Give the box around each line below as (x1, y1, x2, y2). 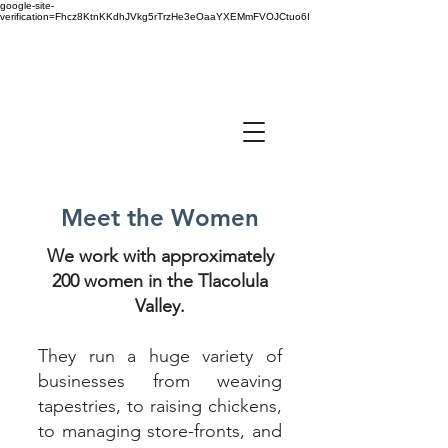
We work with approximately (46, 245, 274, 267)
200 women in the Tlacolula (52, 270, 268, 292)
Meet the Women (61, 203, 259, 232)
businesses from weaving (38, 370, 282, 392)
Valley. (135, 295, 185, 317)
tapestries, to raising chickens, (38, 395, 282, 417)
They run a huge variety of (38, 345, 282, 367)
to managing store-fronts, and (38, 420, 282, 442)
